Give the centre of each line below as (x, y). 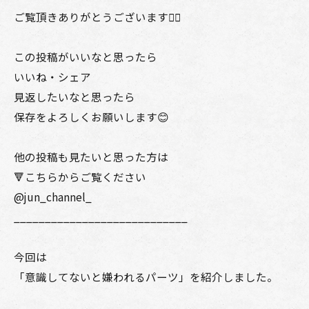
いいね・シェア (52, 77)
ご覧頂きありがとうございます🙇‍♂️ (97, 17)
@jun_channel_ (53, 197)
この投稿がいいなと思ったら (86, 57)
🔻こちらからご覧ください (80, 177)
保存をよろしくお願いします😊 (91, 117)
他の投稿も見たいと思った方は (91, 157)
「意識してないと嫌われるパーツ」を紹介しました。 (146, 277)
